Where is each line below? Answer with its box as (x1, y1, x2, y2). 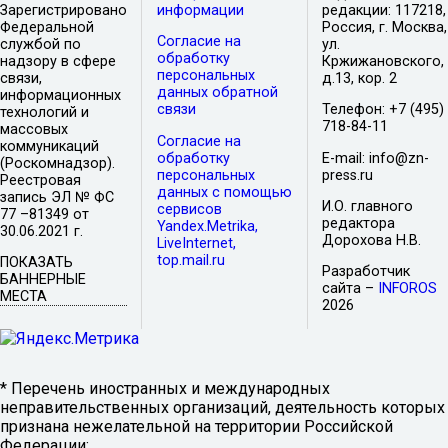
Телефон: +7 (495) (322, 101, 445, 119)
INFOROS (378, 280, 438, 298)
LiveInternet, (156, 234, 236, 252)
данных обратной (156, 84, 278, 102)
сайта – (322, 280, 379, 298)
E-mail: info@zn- (322, 149, 430, 167)
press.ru (322, 166, 374, 184)
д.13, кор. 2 (322, 69, 398, 87)
